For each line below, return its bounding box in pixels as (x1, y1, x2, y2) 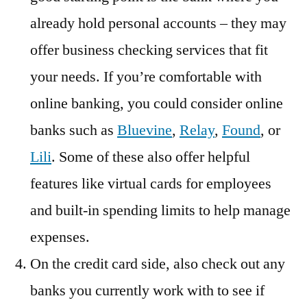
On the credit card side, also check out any (30, 254, 285, 274)
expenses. (30, 228, 90, 247)
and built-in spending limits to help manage (30, 201, 291, 221)
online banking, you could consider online (30, 94, 283, 114)
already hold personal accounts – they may (30, 14, 286, 34)
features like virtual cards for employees (30, 174, 271, 194)
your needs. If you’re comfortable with (30, 67, 262, 87)
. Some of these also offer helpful (51, 147, 250, 167)
